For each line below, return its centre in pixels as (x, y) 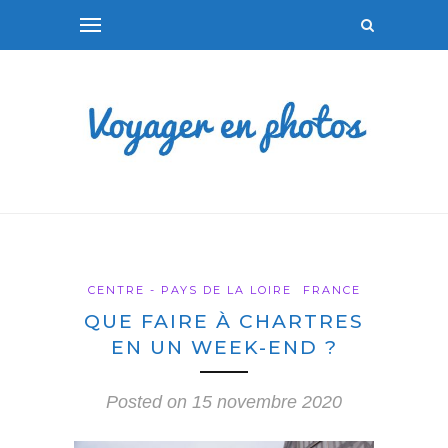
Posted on (149, 402)
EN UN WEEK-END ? (224, 348)
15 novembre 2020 (267, 402)
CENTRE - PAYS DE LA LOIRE (189, 290)
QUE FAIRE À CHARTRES (224, 322)
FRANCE (331, 290)
